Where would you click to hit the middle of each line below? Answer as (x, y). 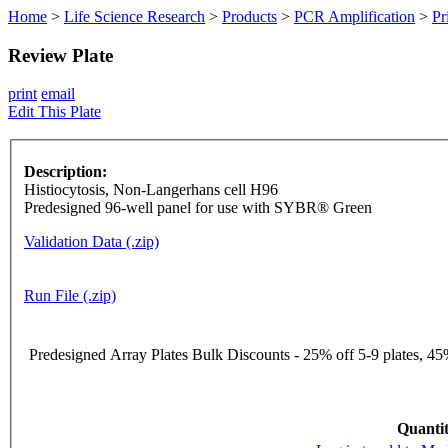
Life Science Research (134, 16)
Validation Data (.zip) (91, 242)
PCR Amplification (354, 16)
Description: (65, 172)
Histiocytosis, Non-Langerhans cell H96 (151, 190)
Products (249, 16)
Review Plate (60, 55)
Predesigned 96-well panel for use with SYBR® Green (198, 208)
